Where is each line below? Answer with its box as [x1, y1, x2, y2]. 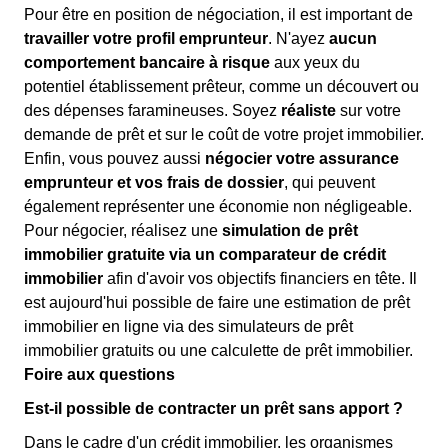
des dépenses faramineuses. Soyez [24, 102, 281, 119]
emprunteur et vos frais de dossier [24, 174, 284, 191]
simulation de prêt [222, 222, 358, 239]
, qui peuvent [284, 174, 375, 191]
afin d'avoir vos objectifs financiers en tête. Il [103, 270, 417, 287]
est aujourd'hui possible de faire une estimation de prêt [24, 294, 410, 311]
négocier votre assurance [205, 150, 399, 167]
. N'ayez [268, 30, 329, 47]
